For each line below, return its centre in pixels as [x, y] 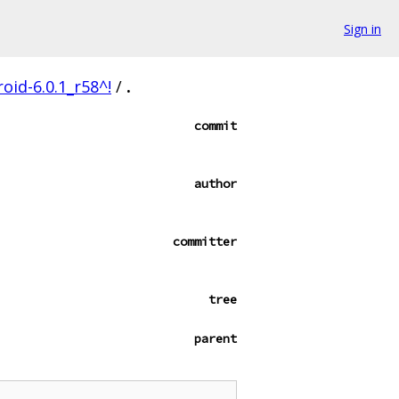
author [216, 183]
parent [216, 338]
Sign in [362, 28]
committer [205, 241]
